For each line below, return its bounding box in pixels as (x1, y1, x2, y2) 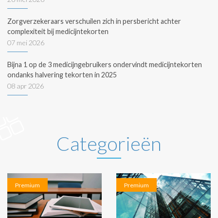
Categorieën (56, 131, 162, 155)
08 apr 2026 (7, 81, 44, 90)
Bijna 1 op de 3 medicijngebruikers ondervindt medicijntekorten (7, 60, 202, 69)
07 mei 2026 (7, 38, 44, 47)
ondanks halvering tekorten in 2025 (7, 70, 117, 79)
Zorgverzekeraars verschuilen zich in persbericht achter (7, 17, 181, 25)
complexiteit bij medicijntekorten (7, 27, 109, 36)
